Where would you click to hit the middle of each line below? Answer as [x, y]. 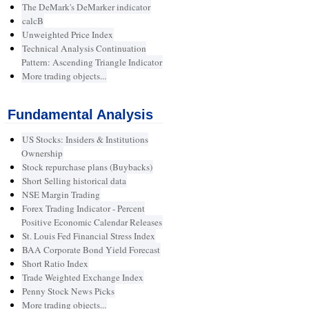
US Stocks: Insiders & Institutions [85, 140]
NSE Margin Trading [61, 195]
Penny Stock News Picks [68, 291]
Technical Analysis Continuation [84, 49]
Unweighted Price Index [67, 35]
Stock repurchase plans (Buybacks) [87, 167]
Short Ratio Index [55, 264]
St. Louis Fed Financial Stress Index [88, 236]
